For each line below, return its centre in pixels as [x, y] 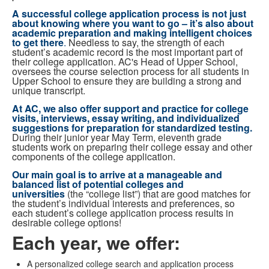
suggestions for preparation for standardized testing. [132, 127]
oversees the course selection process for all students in [131, 71]
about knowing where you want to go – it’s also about [133, 23]
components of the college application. [94, 156]
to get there [38, 42]
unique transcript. [49, 90]
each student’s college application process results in [123, 213]
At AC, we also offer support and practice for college [130, 108]
